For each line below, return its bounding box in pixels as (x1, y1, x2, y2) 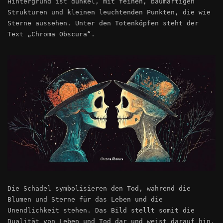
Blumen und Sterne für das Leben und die (7, 196, 163, 204)
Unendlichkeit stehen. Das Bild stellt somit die (7, 207, 195, 215)
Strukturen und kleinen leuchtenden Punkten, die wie (7, 8, 211, 16)
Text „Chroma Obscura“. (7, 30, 95, 38)
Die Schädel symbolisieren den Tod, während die (7, 185, 191, 193)
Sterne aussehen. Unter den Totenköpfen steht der (7, 19, 199, 27)
